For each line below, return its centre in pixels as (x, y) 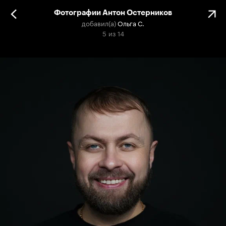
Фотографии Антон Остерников (113, 13)
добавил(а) (99, 23)
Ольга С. (131, 23)
